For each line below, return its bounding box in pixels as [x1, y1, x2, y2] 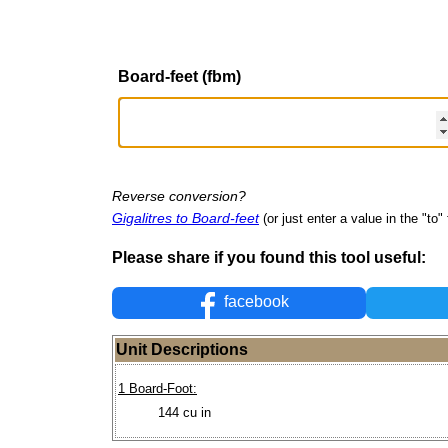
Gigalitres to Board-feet [112, 209, 259, 226]
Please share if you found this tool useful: [112, 248, 426, 266]
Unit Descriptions [116, 341, 248, 359]
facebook [220, 293, 290, 311]
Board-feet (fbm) [118, 67, 241, 85]
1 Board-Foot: [118, 381, 197, 397]
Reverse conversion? [112, 187, 246, 204]
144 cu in [158, 404, 211, 420]
